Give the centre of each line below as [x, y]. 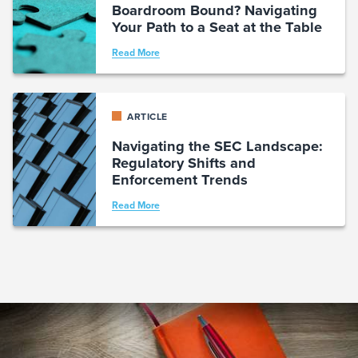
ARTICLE [146, 117]
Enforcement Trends [179, 180]
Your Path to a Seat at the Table [217, 27]
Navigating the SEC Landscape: [217, 146]
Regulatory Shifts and [183, 163]
